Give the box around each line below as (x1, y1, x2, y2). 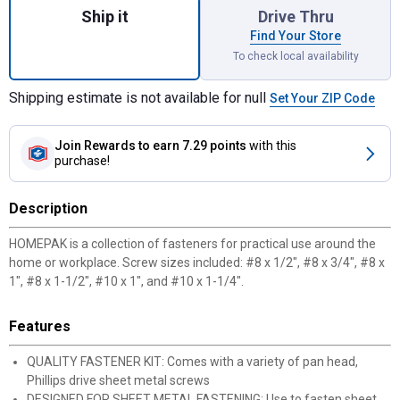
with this (249, 138, 296, 153)
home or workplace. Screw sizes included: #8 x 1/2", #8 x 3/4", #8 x (9, 255, 385, 270)
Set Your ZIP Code (270, 91, 375, 105)
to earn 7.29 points (138, 138, 246, 153)
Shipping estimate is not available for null (9, 89, 270, 106)
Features (9, 318, 71, 335)
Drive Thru (257, 7, 334, 26)
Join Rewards (54, 138, 136, 153)
